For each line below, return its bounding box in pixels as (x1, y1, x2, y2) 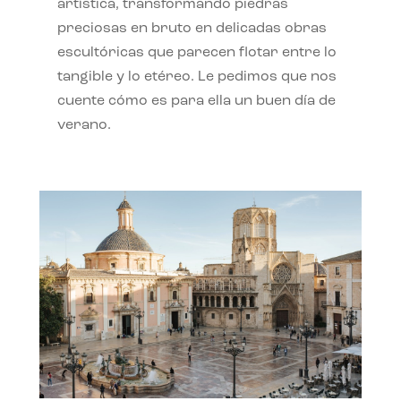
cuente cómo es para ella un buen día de (56, 93, 336, 108)
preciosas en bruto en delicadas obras (56, 21, 327, 36)
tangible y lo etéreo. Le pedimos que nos (56, 69, 337, 84)
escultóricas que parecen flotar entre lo (56, 45, 337, 60)
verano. (56, 117, 111, 132)
